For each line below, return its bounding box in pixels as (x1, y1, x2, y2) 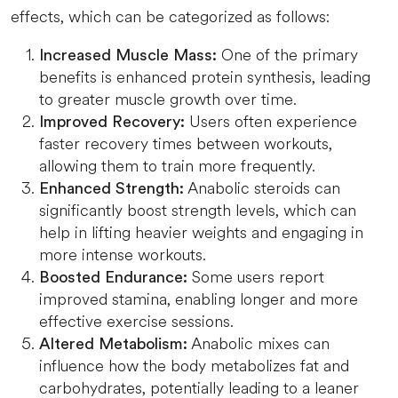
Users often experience (185, 110, 357, 133)
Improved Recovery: (39, 114, 185, 130)
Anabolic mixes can (187, 332, 330, 355)
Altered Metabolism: (39, 336, 187, 352)
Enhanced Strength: (39, 180, 184, 196)
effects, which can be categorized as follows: (11, 5, 330, 28)
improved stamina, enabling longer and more (39, 288, 358, 311)
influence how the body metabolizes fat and (39, 354, 349, 378)
